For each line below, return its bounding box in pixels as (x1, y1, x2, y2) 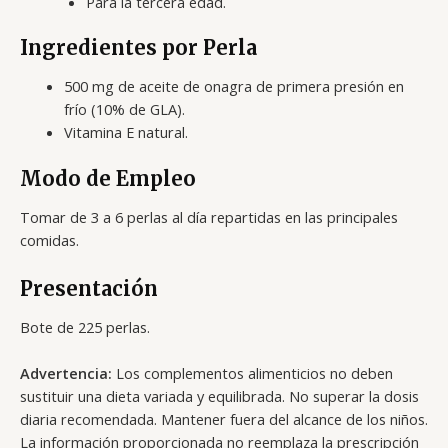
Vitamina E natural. (63, 122, 188, 143)
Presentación (20, 275, 158, 301)
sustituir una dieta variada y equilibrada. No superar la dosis (20, 386, 419, 407)
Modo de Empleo (20, 166, 196, 192)
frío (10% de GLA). (63, 99, 185, 120)
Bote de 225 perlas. (20, 316, 150, 337)
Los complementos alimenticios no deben (112, 363, 393, 384)
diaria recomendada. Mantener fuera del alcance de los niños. (20, 409, 428, 430)
